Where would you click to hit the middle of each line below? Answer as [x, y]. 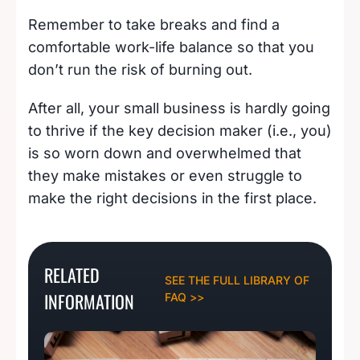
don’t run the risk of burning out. [142, 69]
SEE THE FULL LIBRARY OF [237, 280]
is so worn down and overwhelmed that [165, 153]
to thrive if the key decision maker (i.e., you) [180, 130]
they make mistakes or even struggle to [165, 175]
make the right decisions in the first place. [172, 198]
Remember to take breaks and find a [154, 24]
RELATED [72, 274]
